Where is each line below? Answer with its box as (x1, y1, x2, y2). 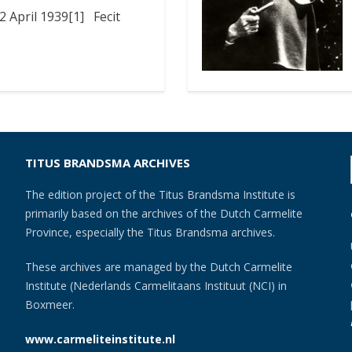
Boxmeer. (25, 297, 75, 313)
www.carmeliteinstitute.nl (25, 332, 176, 347)
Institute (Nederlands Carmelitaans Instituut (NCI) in (25, 278, 288, 294)
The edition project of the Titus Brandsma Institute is (25, 187, 296, 203)
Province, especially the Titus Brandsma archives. (25, 225, 276, 240)
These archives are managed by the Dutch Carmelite (25, 259, 293, 275)
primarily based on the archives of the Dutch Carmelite (25, 206, 303, 222)
